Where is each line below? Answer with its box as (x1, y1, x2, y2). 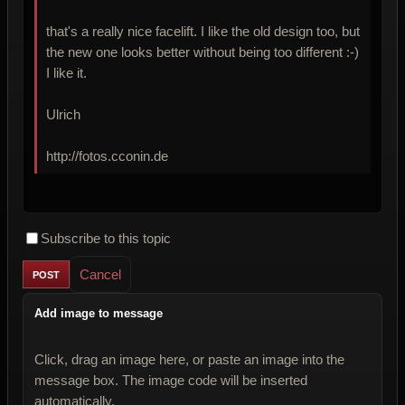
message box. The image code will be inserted (34, 372, 307, 389)
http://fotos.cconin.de (46, 148, 168, 165)
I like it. (46, 65, 87, 81)
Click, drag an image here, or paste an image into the (34, 352, 344, 368)
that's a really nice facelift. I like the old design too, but (46, 24, 360, 40)
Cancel (80, 267, 121, 283)
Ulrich (46, 107, 80, 123)
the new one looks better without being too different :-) (46, 44, 359, 61)
